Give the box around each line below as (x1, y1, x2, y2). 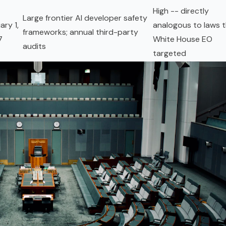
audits (23, 41, 46, 52)
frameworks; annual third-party (23, 27, 138, 38)
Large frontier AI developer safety (23, 13, 147, 24)
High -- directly (153, 6, 209, 17)
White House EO (153, 34, 212, 45)
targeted (153, 48, 186, 59)
